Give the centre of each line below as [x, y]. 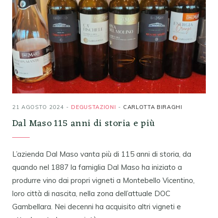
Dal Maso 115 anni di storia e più [84, 123]
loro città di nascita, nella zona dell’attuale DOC [91, 193]
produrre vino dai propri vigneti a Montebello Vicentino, [103, 180]
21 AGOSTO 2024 [38, 107]
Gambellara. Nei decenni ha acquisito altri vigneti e [97, 206]
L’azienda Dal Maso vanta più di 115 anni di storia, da [102, 154]
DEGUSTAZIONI [94, 107]
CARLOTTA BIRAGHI [153, 107]
